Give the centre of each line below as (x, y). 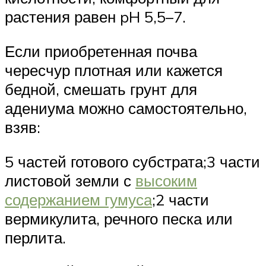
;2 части (180, 199)
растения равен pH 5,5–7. (95, 17)
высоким (166, 180)
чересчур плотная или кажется (114, 70)
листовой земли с (70, 180)
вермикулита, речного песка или (119, 218)
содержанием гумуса (78, 199)
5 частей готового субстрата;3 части (132, 161)
